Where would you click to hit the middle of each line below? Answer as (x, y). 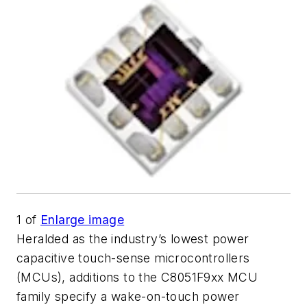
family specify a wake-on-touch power (128, 297)
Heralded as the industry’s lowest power (133, 239)
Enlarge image (83, 220)
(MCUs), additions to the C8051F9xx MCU (137, 278)
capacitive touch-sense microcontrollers (133, 258)
